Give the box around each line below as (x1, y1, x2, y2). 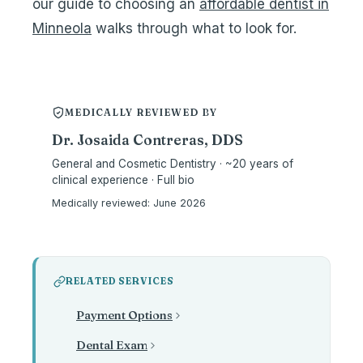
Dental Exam (76, 338, 147, 352)
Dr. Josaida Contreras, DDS (52, 131, 243, 148)
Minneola (32, 20, 92, 36)
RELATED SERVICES (66, 275, 174, 287)
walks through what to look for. (92, 20, 297, 36)
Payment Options (76, 308, 173, 322)
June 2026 (153, 197, 206, 209)
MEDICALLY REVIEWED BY (65, 106, 218, 118)
